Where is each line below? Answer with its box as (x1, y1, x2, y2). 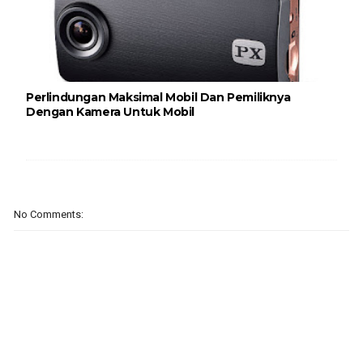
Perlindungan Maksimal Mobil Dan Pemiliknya (25, 89, 291, 105)
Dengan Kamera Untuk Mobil (25, 104, 194, 119)
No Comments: (13, 207, 83, 220)
